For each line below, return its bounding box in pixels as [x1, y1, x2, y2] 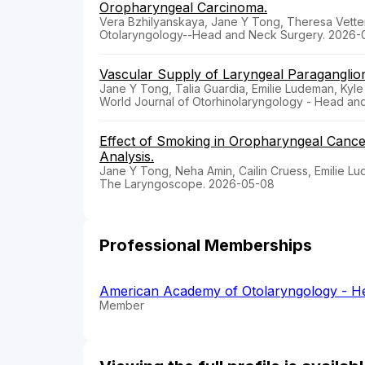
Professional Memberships [99, 235, 312, 256]
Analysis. [99, 148, 154, 165]
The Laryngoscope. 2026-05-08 [99, 177, 275, 191]
